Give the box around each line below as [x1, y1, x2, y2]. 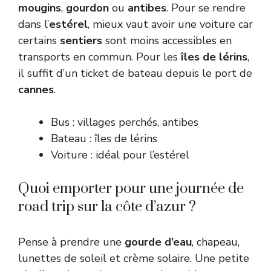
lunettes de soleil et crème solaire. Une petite [18, 251, 249, 266]
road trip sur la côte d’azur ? [18, 198, 196, 217]
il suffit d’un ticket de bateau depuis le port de [18, 66, 252, 81]
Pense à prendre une [18, 235, 125, 250]
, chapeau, [192, 235, 240, 250]
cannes [18, 82, 54, 97]
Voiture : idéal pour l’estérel [51, 148, 189, 163]
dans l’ [18, 17, 49, 32]
